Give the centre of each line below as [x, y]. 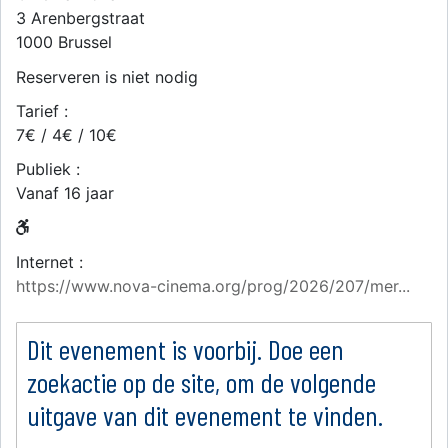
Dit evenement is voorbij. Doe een [185, 349]
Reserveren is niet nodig [107, 77]
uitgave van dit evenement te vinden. [205, 415]
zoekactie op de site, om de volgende [201, 382]
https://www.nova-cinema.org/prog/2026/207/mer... [213, 286]
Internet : [49, 262]
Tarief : [42, 111]
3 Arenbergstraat [80, 18]
